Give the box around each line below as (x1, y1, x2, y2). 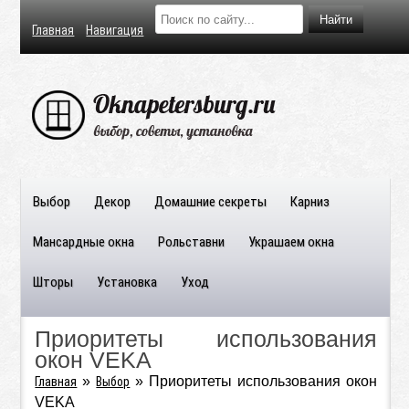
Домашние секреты (154, 194, 267, 210)
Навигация (86, 23, 144, 37)
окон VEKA (35, 347, 152, 372)
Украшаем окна (248, 234, 335, 250)
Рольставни (158, 234, 225, 250)
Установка (97, 274, 158, 290)
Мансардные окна (33, 234, 135, 250)
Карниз (290, 194, 330, 210)
